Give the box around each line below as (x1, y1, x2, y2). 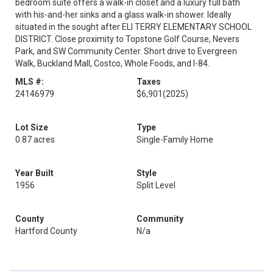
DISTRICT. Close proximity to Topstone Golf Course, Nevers (15, 34, 239, 44)
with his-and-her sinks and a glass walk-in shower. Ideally (15, 10, 232, 19)
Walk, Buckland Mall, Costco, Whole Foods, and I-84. (15, 58, 210, 68)
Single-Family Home (136, 135, 213, 144)
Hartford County (15, 226, 77, 236)
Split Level (136, 180, 175, 190)
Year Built (15, 168, 54, 178)
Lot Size (15, 122, 48, 132)
